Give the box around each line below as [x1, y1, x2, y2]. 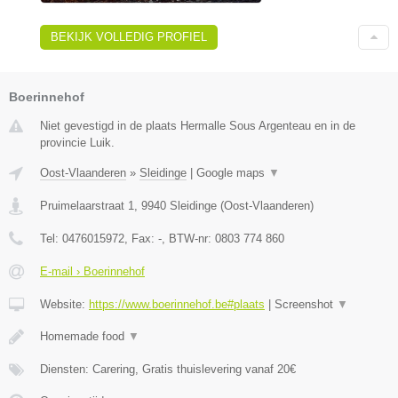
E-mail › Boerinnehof [40, 264, 145, 278]
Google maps [196, 165, 268, 179]
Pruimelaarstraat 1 [40, 198, 134, 212]
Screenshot [275, 297, 337, 311]
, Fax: [124, 231, 158, 245]
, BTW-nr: [162, 231, 215, 245]
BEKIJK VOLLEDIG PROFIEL [51, 29, 207, 44]
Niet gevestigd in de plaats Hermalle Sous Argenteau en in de [40, 118, 355, 132]
